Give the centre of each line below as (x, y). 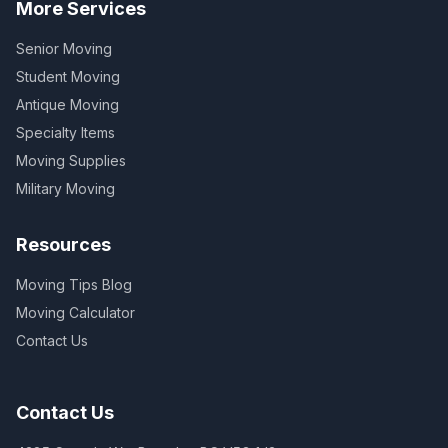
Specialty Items (65, 132)
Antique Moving (67, 104)
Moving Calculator (75, 312)
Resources (63, 244)
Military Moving (65, 188)
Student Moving (68, 76)
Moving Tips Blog (74, 284)
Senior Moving (64, 48)
